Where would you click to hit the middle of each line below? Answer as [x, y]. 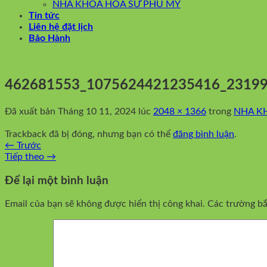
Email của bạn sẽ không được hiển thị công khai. [105, 204]
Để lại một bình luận [57, 181]
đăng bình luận [204, 134]
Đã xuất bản [31, 111]
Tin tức [44, 15]
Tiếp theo [26, 156]
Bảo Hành [49, 38]
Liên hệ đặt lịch [61, 27]
